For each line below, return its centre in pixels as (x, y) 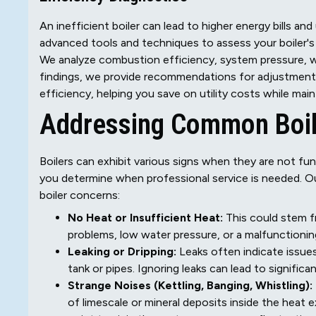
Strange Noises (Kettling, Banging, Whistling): (190, 286)
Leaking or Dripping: (122, 252)
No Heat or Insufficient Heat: (145, 218)
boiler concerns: (80, 195)
